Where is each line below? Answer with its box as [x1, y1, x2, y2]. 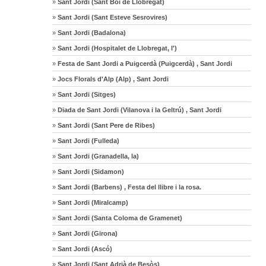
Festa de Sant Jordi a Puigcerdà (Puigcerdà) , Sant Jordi [56, 59, 233, 67]
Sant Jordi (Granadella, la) [56, 152, 140, 160]
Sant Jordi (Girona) [56, 229, 118, 237]
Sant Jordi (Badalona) [56, 28, 126, 36]
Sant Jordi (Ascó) [56, 245, 113, 252]
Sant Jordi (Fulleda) [56, 137, 120, 144]
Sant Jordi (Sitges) [56, 90, 116, 98]
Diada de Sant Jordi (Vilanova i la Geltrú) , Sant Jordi [56, 106, 222, 113]
